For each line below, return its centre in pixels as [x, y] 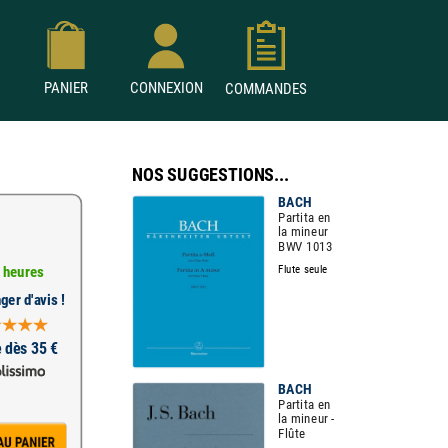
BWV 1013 [305, 246]
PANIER [66, 88]
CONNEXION [166, 88]
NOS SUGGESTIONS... [210, 174]
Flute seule [303, 269]
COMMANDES [266, 89]
